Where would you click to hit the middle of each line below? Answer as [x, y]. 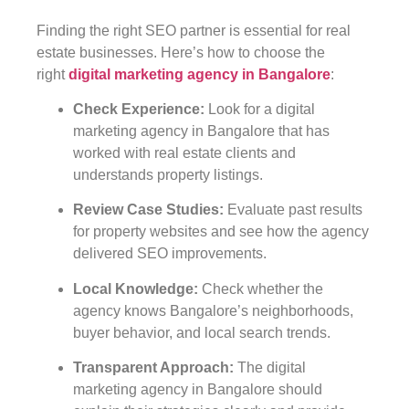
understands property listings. [168, 174]
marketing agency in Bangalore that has [201, 131]
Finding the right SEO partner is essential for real [194, 30]
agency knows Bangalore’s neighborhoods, [213, 310]
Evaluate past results [295, 210]
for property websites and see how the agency [221, 232]
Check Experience [136, 109]
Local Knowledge [133, 288]
